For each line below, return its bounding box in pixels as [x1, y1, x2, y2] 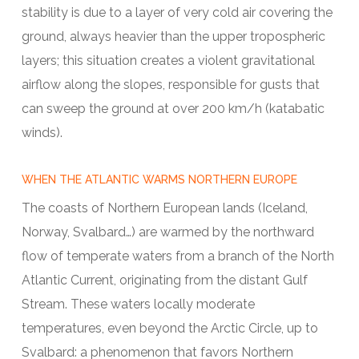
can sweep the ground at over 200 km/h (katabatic [21, 100, 325, 116]
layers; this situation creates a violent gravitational [21, 52, 315, 68]
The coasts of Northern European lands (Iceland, [21, 200, 308, 216]
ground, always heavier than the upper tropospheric [21, 28, 325, 44]
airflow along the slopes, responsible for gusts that [21, 76, 320, 92]
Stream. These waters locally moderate [21, 296, 255, 313]
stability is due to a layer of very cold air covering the [21, 4, 333, 20]
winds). [21, 124, 63, 140]
